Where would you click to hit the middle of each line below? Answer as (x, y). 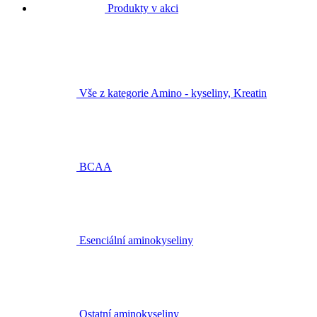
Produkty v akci (143, 8)
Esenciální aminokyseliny (136, 241)
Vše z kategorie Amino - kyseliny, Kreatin (173, 93)
